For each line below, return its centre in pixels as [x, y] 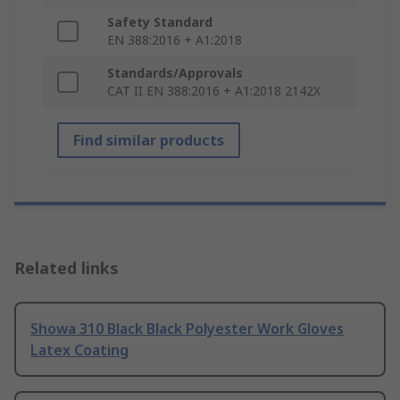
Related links [67, 268]
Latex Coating [79, 350]
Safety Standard [160, 22]
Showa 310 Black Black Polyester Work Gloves [187, 329]
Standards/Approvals [175, 73]
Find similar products [149, 141]
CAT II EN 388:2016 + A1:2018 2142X [214, 91]
